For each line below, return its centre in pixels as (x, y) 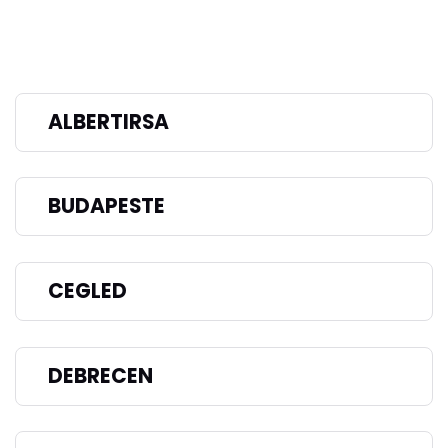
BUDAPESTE (106, 206)
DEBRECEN (100, 375)
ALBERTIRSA (108, 121)
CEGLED (87, 290)
